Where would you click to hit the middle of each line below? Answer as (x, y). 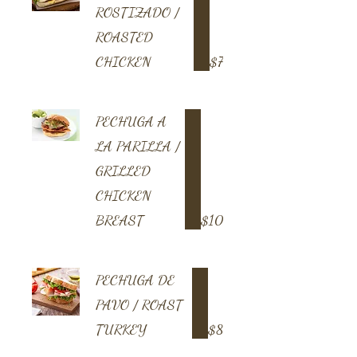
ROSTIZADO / (137, 12)
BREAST (120, 220)
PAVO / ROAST (139, 304)
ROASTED (124, 37)
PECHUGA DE (135, 280)
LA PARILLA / (138, 146)
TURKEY (121, 329)
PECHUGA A (131, 121)
